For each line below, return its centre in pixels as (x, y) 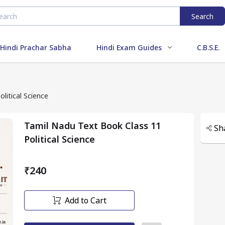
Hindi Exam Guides (129, 47)
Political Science (60, 139)
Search (202, 16)
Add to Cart (85, 200)
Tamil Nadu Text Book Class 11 (92, 126)
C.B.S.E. (208, 47)
